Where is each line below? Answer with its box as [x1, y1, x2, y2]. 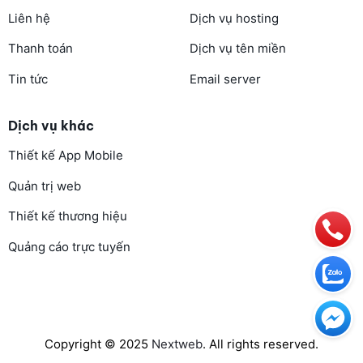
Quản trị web [7, 177, 81, 194]
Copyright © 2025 [45, 335, 152, 352]
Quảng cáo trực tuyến [7, 238, 130, 254]
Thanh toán [7, 41, 73, 57]
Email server [189, 70, 261, 87]
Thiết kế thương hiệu [7, 208, 127, 224]
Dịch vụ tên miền [189, 41, 286, 57]
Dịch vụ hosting [189, 10, 279, 26]
